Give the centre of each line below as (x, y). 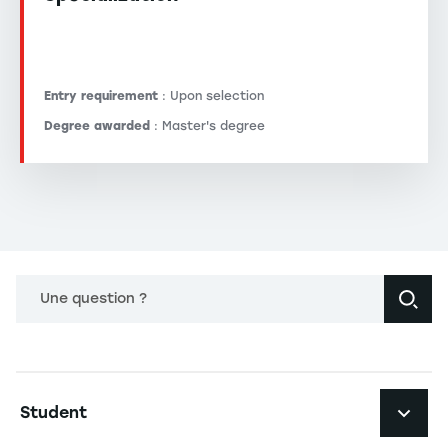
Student (53, 413)
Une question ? (93, 299)
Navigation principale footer (138, 384)
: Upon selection (211, 96)
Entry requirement (101, 96)
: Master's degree (207, 126)
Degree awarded (97, 126)
